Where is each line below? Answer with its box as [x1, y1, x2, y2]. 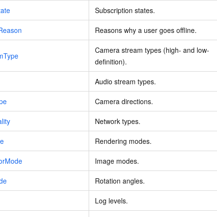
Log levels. [95, 196, 128, 206]
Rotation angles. [95, 176, 145, 186]
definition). [95, 57, 127, 67]
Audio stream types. [95, 77, 156, 87]
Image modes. [95, 156, 139, 166]
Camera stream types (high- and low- [95, 45, 209, 55]
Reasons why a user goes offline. [95, 25, 197, 35]
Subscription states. [95, 5, 155, 15]
